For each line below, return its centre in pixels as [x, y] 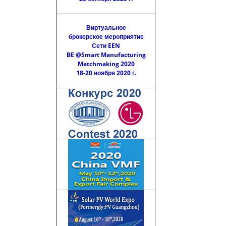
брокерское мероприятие [106, 37]
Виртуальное [106, 27]
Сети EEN [106, 46]
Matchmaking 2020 [106, 64]
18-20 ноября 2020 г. [106, 73]
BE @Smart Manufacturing [106, 55]
